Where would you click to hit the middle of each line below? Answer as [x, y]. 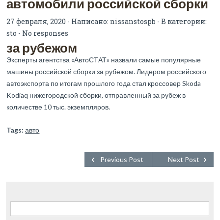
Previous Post [122, 159]
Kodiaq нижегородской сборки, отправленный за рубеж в [96, 95]
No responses [45, 33]
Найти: [20, 204]
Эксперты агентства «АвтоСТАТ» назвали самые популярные [104, 59]
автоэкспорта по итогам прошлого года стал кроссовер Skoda [104, 83]
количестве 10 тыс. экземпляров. [58, 107]
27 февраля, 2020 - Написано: [58, 21]
